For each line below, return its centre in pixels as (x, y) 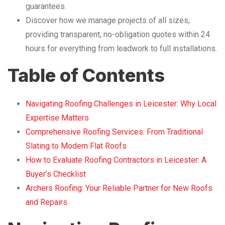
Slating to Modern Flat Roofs (76, 146)
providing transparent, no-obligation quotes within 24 (118, 34)
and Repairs (46, 202)
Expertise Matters (57, 118)
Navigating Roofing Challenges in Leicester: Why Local (121, 103)
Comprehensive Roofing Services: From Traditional (114, 132)
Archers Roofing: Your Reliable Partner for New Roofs (119, 188)
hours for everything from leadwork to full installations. (121, 48)
